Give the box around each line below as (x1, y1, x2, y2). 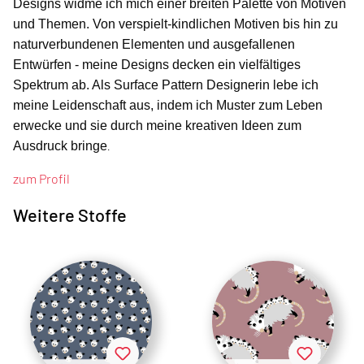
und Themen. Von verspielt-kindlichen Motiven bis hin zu (13, 17, 338, 32)
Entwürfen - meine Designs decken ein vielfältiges (13, 58, 301, 72)
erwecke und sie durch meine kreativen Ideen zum (13, 119, 301, 133)
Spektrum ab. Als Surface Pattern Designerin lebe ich (13, 78, 318, 93)
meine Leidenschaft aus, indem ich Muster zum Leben (13, 98, 323, 113)
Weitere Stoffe (13, 204, 127, 226)
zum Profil (13, 171, 70, 187)
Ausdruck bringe (13, 139, 107, 154)
